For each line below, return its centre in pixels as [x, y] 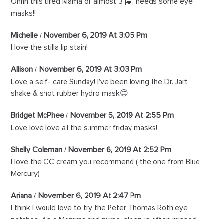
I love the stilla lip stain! [49, 48]
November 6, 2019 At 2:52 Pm [120, 150]
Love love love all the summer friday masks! [84, 128]
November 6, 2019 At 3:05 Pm [96, 35]
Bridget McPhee [38, 116]
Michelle [24, 35]
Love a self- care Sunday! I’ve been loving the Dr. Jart [99, 82]
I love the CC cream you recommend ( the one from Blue [106, 162]
